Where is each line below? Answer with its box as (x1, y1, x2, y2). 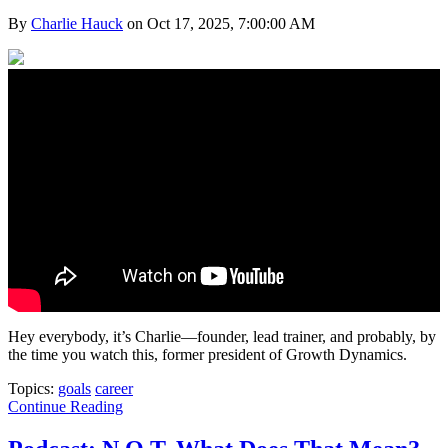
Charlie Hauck (31, 15, 123, 33)
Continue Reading (8, 398, 123, 416)
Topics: (8, 380, 58, 398)
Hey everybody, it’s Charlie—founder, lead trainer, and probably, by (8, 328, 436, 346)
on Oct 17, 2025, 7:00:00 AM (123, 15, 315, 33)
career (95, 380, 133, 398)
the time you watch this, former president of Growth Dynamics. (8, 346, 407, 364)
